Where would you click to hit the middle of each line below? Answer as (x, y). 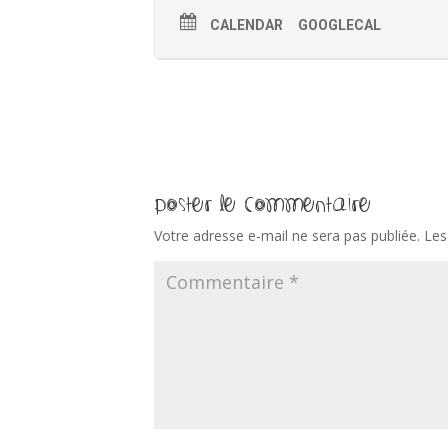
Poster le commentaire (263, 203)
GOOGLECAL (340, 25)
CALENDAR (247, 25)
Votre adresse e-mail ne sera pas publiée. (287, 235)
